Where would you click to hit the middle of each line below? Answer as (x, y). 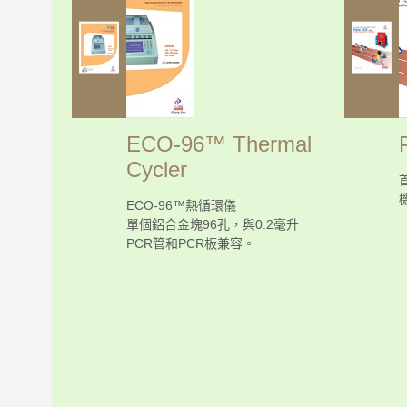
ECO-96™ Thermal (219, 144)
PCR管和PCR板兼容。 (191, 243)
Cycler (157, 169)
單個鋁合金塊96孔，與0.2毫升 (213, 224)
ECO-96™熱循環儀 (181, 205)
